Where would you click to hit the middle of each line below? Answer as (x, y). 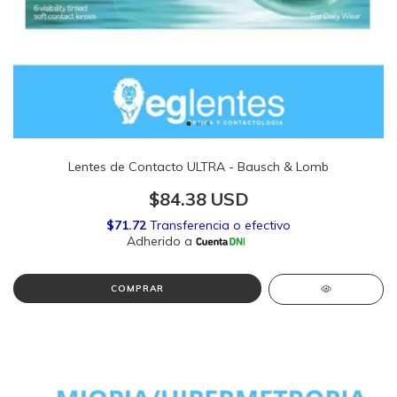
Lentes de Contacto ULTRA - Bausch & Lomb (198, 167)
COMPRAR (137, 288)
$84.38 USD (198, 199)
